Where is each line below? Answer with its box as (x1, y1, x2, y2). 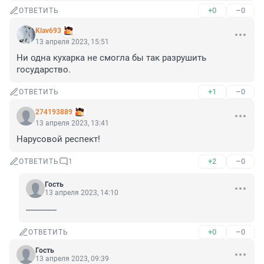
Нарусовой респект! (16, 134, 100, 145)
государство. (16, 64, 71, 75)
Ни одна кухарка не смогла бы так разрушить (16, 52, 206, 64)
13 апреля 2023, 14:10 (45, 189, 118, 197)
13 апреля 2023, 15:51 (35, 38, 109, 47)
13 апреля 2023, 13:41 (35, 119, 109, 128)
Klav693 (35, 27, 61, 35)
